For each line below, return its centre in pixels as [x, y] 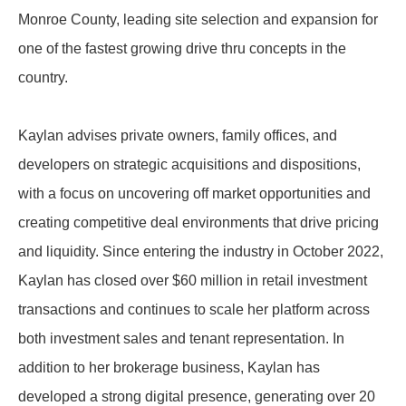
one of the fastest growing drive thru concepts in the [182, 48]
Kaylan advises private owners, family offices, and [178, 135]
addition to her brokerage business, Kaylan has [169, 367]
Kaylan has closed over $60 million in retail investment [193, 280]
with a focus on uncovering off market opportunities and [194, 193]
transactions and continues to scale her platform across [194, 309]
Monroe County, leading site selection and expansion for [198, 19]
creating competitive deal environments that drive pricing [198, 222]
